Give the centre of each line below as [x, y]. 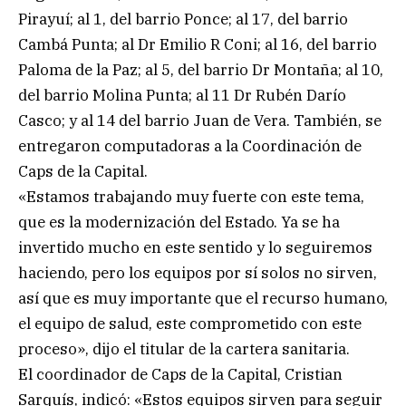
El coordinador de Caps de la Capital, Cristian [180, 374]
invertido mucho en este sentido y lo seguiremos [195, 247]
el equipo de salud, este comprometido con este [190, 323]
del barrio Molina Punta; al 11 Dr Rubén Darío [182, 95]
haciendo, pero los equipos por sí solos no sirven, [198, 272]
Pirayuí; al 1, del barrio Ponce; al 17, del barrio [183, 19]
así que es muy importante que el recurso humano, [203, 298]
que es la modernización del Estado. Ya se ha [179, 222]
